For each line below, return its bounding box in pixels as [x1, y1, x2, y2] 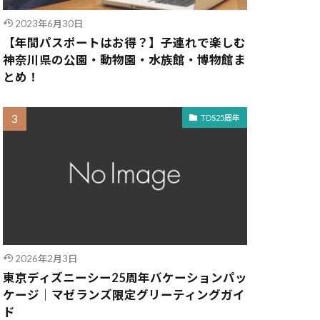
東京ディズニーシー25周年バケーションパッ [3, 270, 247, 285]
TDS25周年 [201, 112, 240, 122]
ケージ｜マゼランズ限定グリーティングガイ [3, 287, 245, 302]
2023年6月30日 [14, 18, 83, 30]
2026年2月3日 [14, 252, 77, 264]
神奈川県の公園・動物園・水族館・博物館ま [3, 53, 246, 68]
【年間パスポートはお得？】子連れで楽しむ [3, 36, 246, 51]
